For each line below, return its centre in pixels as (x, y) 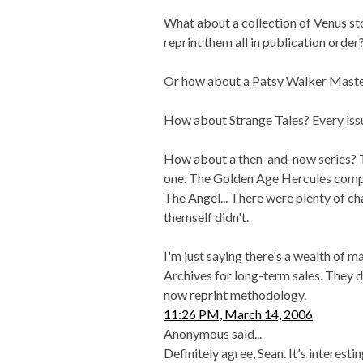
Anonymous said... (213, 334)
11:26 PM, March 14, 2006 (238, 314)
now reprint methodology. (235, 295)
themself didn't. (206, 217)
